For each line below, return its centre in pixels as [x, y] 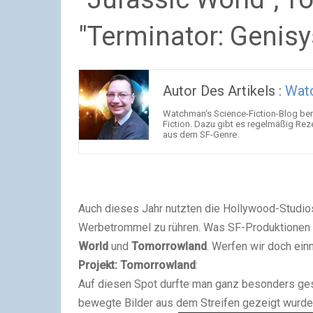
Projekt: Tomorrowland [137, 265]
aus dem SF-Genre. [201, 134]
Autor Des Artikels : [224, 91]
